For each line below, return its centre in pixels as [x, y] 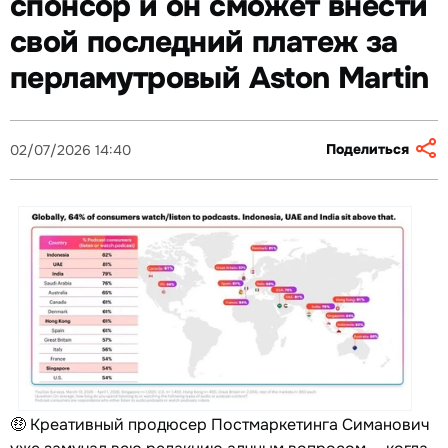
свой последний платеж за [204, 42]
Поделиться [367, 149]
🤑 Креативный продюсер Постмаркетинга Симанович [219, 425]
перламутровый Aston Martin [219, 78]
